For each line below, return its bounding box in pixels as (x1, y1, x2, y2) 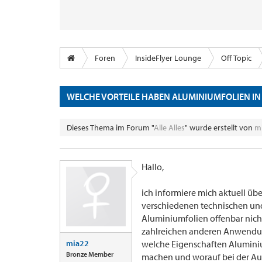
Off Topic (221, 53, 251, 63)
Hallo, (142, 161, 164, 173)
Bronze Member (66, 250, 113, 258)
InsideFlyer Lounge (135, 53, 201, 63)
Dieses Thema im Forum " (67, 122, 154, 133)
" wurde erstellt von (185, 122, 254, 133)
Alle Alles (154, 122, 185, 133)
